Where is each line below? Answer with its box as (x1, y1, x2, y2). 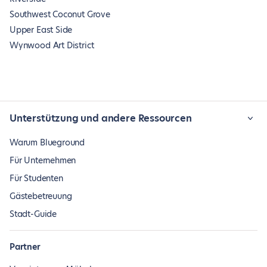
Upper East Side (10, 24, 73, 36)
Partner (10, 241, 41, 253)
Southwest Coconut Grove (10, 8, 110, 20)
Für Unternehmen (10, 154, 76, 166)
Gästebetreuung (10, 190, 72, 202)
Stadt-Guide (10, 208, 57, 220)
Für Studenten (10, 172, 63, 184)
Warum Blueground (10, 136, 85, 148)
